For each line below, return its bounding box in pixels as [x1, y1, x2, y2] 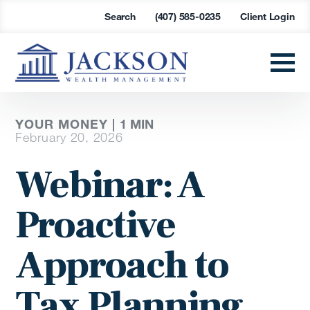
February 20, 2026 [15, 129, 123, 145]
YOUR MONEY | [15, 116, 120, 132]
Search [104, 10, 136, 22]
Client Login [239, 10, 295, 22]
